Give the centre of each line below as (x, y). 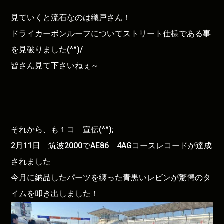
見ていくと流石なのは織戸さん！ (71, 17)
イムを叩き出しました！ (55, 193)
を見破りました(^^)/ (47, 49)
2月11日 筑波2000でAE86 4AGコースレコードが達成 (112, 145)
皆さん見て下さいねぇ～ (55, 65)
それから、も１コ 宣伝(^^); (63, 129)
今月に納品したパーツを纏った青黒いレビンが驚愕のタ (111, 177)
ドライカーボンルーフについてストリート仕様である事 (111, 33)
